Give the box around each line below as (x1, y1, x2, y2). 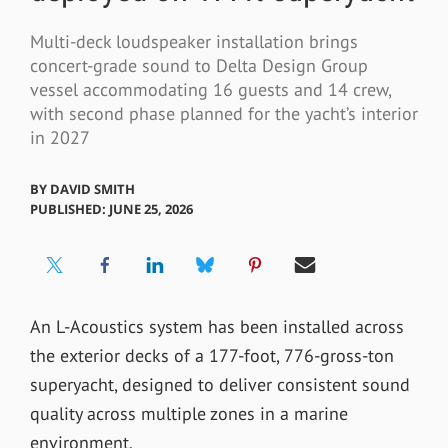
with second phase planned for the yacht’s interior (29, 102, 418, 126)
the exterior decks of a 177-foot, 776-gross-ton (29, 343, 394, 367)
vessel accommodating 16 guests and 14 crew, (29, 78, 391, 102)
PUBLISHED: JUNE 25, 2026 (29, 199, 193, 218)
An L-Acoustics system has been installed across (29, 314, 404, 338)
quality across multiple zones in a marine (29, 401, 348, 425)
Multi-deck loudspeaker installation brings (29, 30, 358, 54)
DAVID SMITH (49, 179, 135, 198)
